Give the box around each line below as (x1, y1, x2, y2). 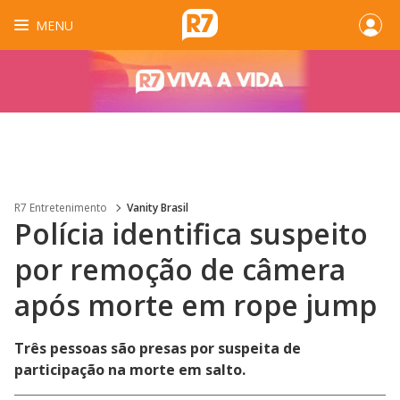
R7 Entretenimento (14, 200, 107, 215)
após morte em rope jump (14, 286, 377, 324)
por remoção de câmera (14, 250, 346, 288)
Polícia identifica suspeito (14, 214, 368, 253)
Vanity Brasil (127, 200, 188, 215)
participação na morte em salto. (14, 360, 246, 379)
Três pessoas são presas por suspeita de (14, 338, 301, 358)
